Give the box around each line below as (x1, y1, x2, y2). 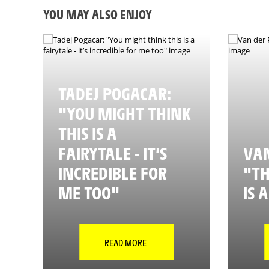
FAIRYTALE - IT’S (58, 141, 167, 163)
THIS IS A (58, 121, 117, 144)
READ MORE (104, 235, 147, 249)
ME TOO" (58, 181, 119, 203)
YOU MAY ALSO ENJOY (43, 5, 152, 22)
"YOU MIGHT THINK (58, 101, 191, 124)
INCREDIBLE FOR (58, 161, 167, 183)
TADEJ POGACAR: (58, 82, 171, 104)
